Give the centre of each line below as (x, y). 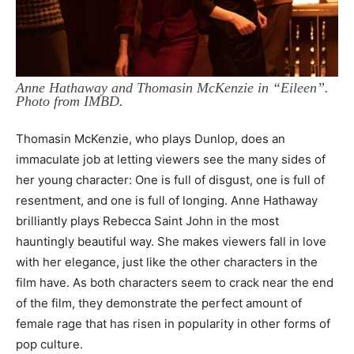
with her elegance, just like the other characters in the (167, 262)
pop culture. (49, 344)
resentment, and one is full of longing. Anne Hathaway (167, 200)
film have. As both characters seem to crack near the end (175, 282)
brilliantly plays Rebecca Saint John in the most (147, 220)
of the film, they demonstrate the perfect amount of (159, 303)
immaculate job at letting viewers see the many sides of (171, 159)
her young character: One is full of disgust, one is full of (170, 179)
